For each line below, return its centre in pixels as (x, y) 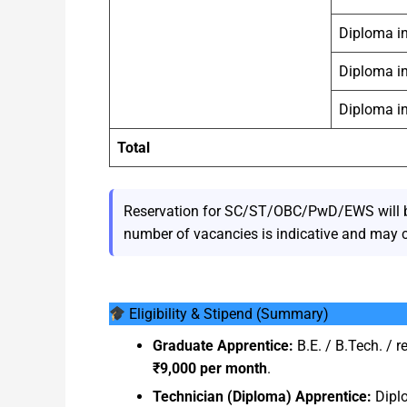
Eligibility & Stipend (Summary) (228, 314)
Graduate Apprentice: (223, 346)
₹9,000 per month (210, 369)
